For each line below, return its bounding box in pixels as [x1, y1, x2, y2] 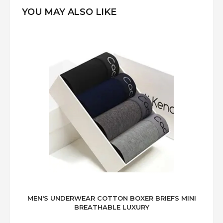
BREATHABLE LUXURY [74, 203, 149, 211]
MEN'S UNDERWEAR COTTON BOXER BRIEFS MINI [27, 194, 196, 202]
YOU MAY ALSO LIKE [22, 6, 116, 17]
